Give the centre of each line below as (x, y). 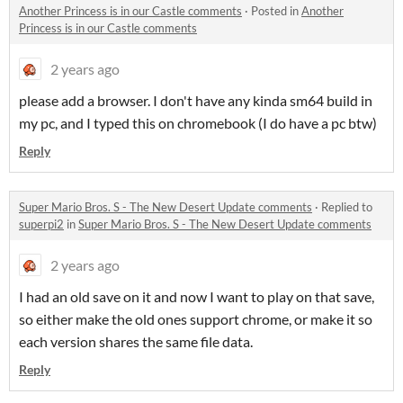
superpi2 (41, 224)
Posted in (276, 11)
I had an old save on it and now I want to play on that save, (197, 297)
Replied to (347, 207)
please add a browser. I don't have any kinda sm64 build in (196, 101)
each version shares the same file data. (136, 342)
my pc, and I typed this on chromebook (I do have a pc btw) (198, 123)
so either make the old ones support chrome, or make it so (196, 319)
